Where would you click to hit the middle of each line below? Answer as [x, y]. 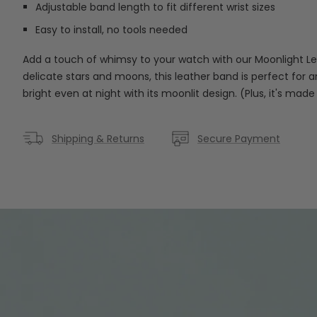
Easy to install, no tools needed [111, 30]
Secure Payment [239, 139]
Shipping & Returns [98, 139]
